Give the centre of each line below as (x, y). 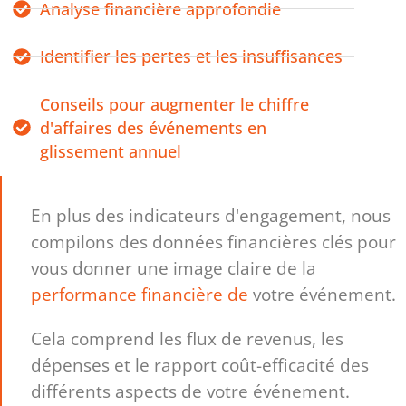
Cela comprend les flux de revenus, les (188, 338)
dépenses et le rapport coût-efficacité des (200, 364)
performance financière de (140, 295)
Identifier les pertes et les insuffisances (191, 57)
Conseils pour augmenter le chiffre (174, 104)
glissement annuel (110, 151)
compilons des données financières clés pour (214, 242)
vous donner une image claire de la (174, 268)
